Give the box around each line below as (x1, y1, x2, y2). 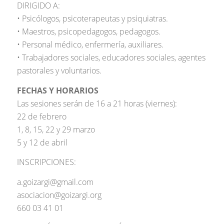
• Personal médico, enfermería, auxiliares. (16, 38, 163, 50)
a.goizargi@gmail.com (16, 176, 93, 187)
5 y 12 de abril (16, 136, 67, 148)
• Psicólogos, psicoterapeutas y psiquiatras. (16, 12, 168, 24)
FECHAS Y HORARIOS (16, 84, 98, 96)
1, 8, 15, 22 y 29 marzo (16, 123, 95, 135)
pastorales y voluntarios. (16, 64, 101, 76)
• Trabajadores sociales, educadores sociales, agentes (16, 51, 205, 63)
